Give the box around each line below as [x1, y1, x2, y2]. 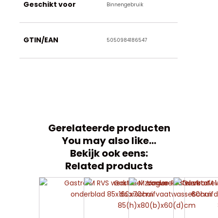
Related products [65, 159, 153, 173]
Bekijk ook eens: [70, 146, 148, 160]
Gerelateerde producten [48, 121, 170, 135]
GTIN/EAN [23, 35, 58, 45]
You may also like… [62, 133, 156, 147]
